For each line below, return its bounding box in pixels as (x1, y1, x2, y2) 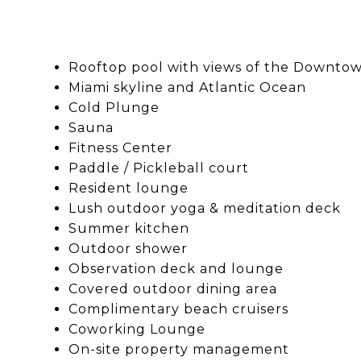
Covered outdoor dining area (68, 280, 277, 297)
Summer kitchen (68, 220, 189, 236)
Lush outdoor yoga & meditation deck (68, 200, 341, 216)
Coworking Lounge (68, 321, 205, 337)
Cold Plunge (68, 99, 160, 115)
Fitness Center (68, 139, 172, 156)
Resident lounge (68, 180, 189, 196)
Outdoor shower (68, 240, 188, 256)
